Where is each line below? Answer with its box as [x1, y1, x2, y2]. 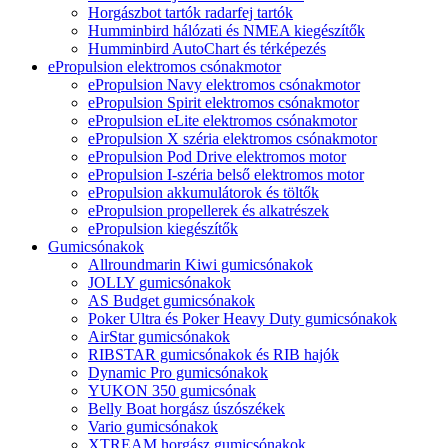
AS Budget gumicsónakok [88, 292, 255, 310]
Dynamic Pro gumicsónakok [88, 364, 268, 382]
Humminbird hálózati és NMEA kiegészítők [88, 22, 365, 40]
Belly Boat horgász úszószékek [88, 400, 285, 418]
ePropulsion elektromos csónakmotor [48, 58, 281, 76]
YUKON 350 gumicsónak [88, 382, 256, 400]
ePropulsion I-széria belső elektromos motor [88, 166, 364, 184]
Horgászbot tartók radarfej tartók [88, 4, 293, 22]
